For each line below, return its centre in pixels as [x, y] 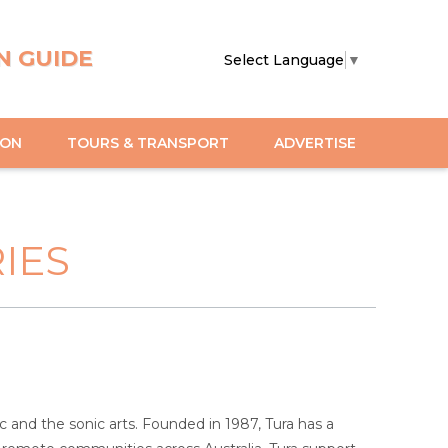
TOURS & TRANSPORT [148, 142]
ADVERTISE [315, 142]
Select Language [284, 59]
